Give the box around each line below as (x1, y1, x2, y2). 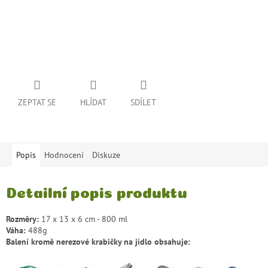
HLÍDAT (80, 97, 106, 108)
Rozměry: (6, 213, 39, 224)
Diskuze (92, 150, 120, 161)
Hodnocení (44, 150, 84, 161)
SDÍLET (130, 97, 156, 108)
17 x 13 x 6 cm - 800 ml (39, 213, 127, 224)
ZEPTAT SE (18, 97, 56, 108)
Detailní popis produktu (6, 186, 187, 194)
